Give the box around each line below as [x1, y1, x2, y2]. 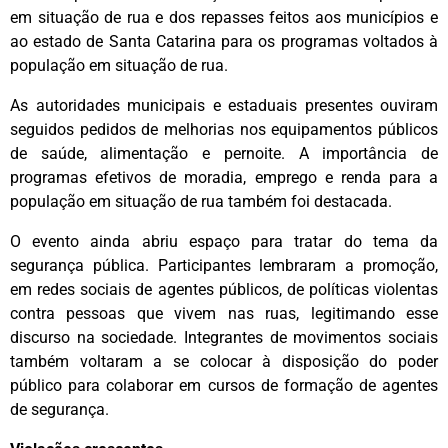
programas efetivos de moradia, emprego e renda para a [10, 168, 438, 188]
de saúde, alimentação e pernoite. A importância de [10, 144, 438, 164]
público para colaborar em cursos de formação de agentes [10, 376, 438, 396]
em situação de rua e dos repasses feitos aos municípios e [10, 8, 438, 28]
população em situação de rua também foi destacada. [10, 192, 392, 212]
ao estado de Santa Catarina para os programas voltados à [10, 32, 438, 52]
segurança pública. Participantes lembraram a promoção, [10, 256, 438, 276]
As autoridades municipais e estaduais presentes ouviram [10, 96, 438, 116]
